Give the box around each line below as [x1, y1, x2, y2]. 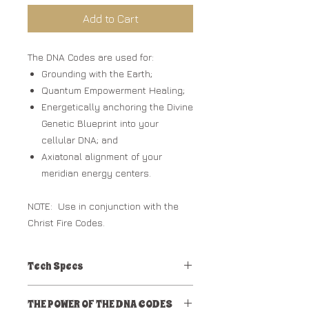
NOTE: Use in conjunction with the [28, 200, 179, 212]
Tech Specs [28, 259, 83, 275]
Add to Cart [82, 12, 139, 26]
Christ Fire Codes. [28, 217, 105, 229]
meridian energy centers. [41, 167, 151, 179]
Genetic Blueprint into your [41, 117, 159, 130]
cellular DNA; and [41, 134, 121, 146]
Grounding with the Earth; [41, 68, 152, 80]
